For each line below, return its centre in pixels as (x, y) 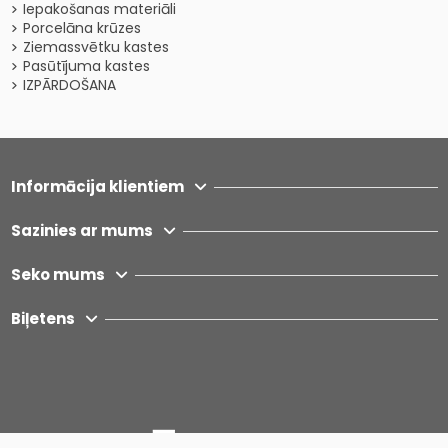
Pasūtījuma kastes (86, 66)
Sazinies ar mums (81, 231)
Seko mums (57, 275)
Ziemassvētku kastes (95, 47)
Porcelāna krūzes (81, 28)
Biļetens (42, 319)
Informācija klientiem (97, 187)
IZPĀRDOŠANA (69, 85)
